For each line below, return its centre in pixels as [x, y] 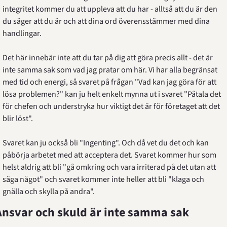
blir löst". [17, 119]
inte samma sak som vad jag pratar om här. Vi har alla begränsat [110, 70]
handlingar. [22, 33]
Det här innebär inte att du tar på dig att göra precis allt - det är [107, 58]
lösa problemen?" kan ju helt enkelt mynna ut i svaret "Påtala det [111, 94]
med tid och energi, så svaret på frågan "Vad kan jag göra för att [109, 82]
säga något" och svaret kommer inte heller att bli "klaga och [103, 179]
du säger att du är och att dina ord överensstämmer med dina [106, 21]
